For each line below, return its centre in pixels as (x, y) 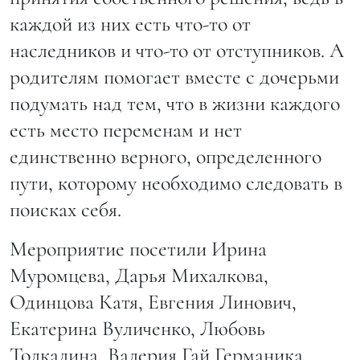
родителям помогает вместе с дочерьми (174, 77)
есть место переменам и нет (126, 130)
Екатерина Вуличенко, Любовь (137, 329)
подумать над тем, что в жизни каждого (175, 104)
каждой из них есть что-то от (130, 24)
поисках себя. (65, 210)
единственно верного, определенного (166, 157)
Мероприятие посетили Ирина (138, 249)
